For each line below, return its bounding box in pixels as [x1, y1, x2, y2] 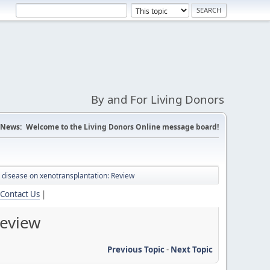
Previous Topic [107, 243, 165, 255]
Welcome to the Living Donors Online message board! [26, 122, 219, 132]
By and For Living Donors [91, 92, 224, 107]
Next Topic [171, 243, 213, 255]
